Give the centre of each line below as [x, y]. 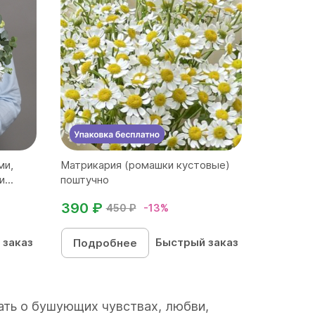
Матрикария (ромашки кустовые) [145, 165]
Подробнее [105, 243]
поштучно [84, 180]
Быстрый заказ [197, 242]
